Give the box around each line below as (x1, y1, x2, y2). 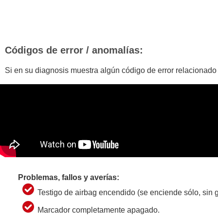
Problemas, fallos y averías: (18, 173, 119, 182)
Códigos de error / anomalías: (5, 44, 143, 55)
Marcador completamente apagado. (37, 205, 160, 214)
